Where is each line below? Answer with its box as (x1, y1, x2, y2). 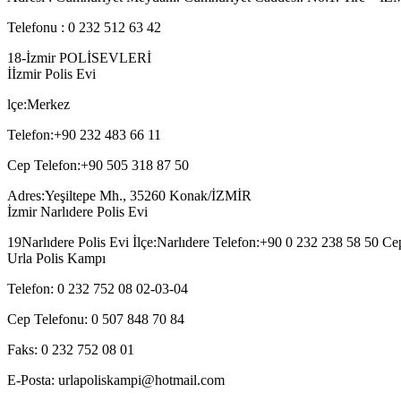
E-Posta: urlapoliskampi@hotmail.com (7, 372, 225, 388)
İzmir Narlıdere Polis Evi (7, 204, 148, 219)
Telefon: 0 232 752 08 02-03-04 (7, 281, 188, 296)
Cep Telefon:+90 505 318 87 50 (7, 158, 189, 173)
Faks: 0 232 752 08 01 (7, 342, 134, 357)
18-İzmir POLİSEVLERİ (7, 50, 151, 65)
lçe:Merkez (7, 97, 70, 112)
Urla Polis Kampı (7, 251, 106, 266)
